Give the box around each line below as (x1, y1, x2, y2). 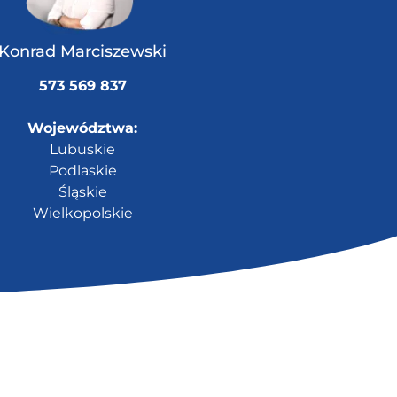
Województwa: (27, 120, 138, 137)
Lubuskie (50, 141, 116, 159)
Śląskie (58, 183, 107, 201)
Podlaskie (48, 162, 117, 180)
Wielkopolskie (32, 205, 133, 222)
